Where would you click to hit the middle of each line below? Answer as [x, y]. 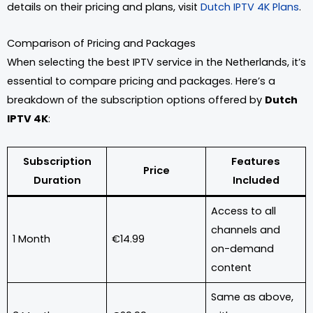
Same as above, [253, 297]
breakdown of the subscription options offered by [136, 100]
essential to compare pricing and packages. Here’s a [141, 81]
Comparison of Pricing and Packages [101, 44]
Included [256, 180]
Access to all [244, 211]
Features [256, 161]
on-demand [243, 248]
